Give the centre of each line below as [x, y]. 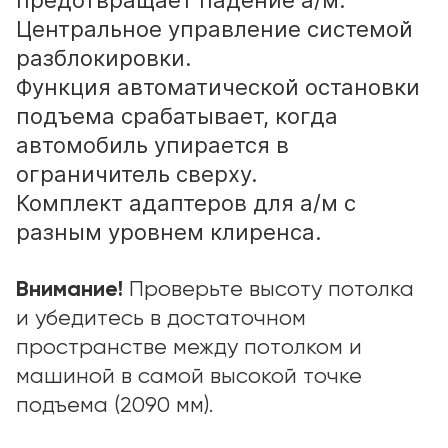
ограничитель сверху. [136, 174]
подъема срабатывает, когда [177, 116]
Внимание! [72, 290]
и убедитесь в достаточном [161, 319]
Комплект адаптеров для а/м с [186, 203]
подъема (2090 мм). [114, 406]
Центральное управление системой [214, 29]
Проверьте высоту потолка [271, 290]
